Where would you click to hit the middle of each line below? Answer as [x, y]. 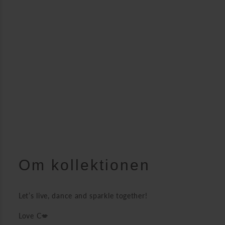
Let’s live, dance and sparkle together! [83, 195]
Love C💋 [34, 215]
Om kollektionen [84, 165]
